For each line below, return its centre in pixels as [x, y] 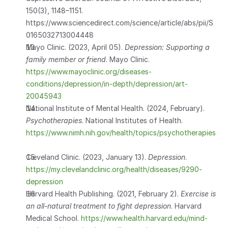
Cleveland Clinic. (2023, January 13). [87, 157]
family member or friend [66, 59]
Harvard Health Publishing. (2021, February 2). [103, 194]
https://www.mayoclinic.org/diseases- [89, 72]
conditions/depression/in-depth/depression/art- [107, 84]
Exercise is [198, 194]
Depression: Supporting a [167, 47]
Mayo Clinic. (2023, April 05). [75, 47]
